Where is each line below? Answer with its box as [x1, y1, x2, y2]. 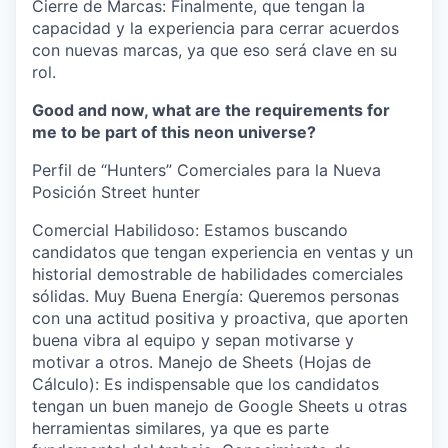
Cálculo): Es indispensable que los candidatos [32, 374, 379, 394]
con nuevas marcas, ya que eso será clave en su [32, 40, 397, 60]
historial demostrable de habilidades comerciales [32, 264, 403, 284]
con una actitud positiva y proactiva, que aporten [32, 308, 408, 328]
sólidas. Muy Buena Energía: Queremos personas [32, 286, 399, 306]
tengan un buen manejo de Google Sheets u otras [32, 396, 407, 416]
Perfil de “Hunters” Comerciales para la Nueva [32, 160, 381, 180]
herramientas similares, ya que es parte [32, 418, 329, 438]
